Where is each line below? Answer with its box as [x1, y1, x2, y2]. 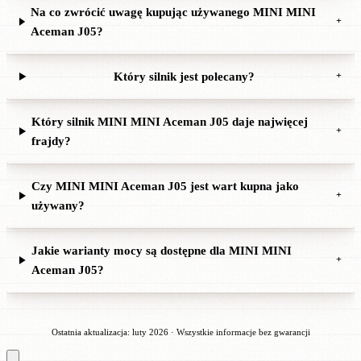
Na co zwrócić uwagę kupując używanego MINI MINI [31, 5, 317, 19]
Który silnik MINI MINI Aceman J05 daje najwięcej [31, 114, 309, 128]
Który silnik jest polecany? [113, 69, 255, 83]
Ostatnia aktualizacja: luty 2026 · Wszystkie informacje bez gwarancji [51, 326, 310, 337]
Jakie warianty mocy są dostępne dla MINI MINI [31, 243, 292, 257]
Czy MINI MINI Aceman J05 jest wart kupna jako [31, 179, 300, 193]
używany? [31, 198, 85, 212]
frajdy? [31, 134, 72, 147]
